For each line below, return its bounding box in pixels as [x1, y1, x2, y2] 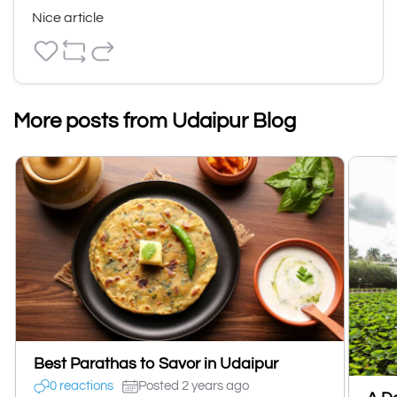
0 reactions [50, 379, 113, 393]
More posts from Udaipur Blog [13, 109, 296, 132]
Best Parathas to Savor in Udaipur [34, 354, 278, 372]
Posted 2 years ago [138, 379, 249, 393]
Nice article [32, 10, 104, 25]
